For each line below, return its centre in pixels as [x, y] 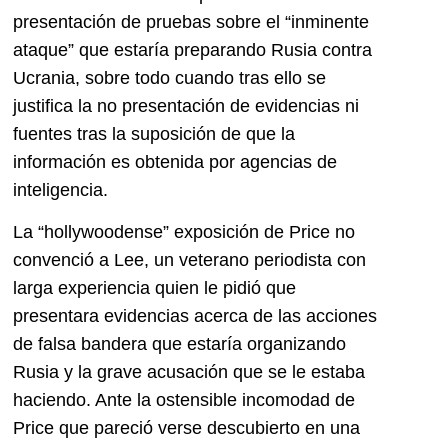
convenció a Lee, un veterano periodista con [189, 260]
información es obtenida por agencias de [175, 161]
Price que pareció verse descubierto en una [186, 428]
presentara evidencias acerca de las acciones [195, 316]
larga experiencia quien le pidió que [154, 288]
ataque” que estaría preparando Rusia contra [192, 49]
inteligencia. [60, 189]
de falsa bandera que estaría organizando [179, 344]
